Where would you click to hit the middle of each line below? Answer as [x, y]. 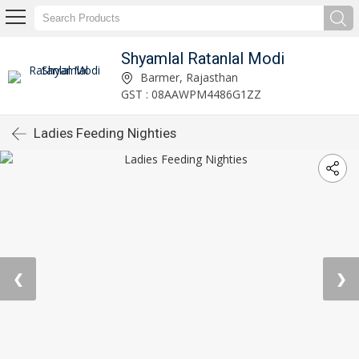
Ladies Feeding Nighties [105, 133]
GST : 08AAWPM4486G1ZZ [191, 94]
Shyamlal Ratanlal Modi [202, 58]
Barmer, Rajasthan [187, 77]
